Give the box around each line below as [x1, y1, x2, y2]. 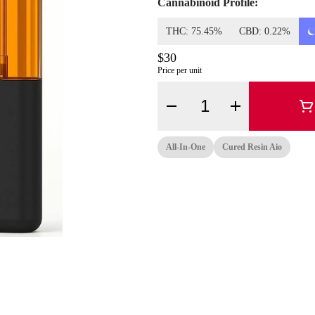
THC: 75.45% [166, 26, 222, 37]
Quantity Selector [184, 95, 262, 107]
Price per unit [157, 65, 202, 75]
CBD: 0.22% [239, 26, 290, 37]
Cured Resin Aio [222, 142, 282, 152]
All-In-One [166, 142, 205, 152]
